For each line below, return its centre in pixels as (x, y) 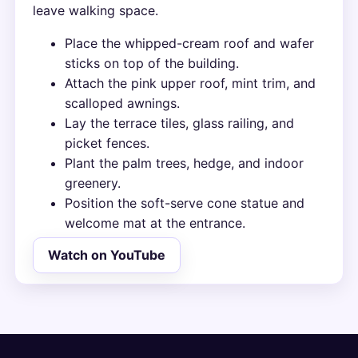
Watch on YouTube (106, 255)
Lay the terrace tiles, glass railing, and (180, 123)
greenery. (93, 183)
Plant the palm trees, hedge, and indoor (185, 163)
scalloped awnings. (123, 103)
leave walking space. (96, 10)
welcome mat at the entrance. (155, 223)
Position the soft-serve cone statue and (185, 203)
